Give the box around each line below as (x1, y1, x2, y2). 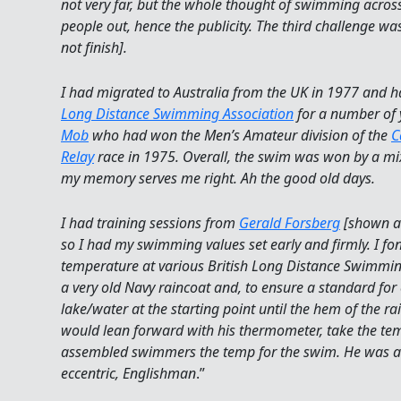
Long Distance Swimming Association (61, 103, 294, 124)
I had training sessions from (61, 212, 239, 233)
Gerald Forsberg (239, 212, 340, 233)
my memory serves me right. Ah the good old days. (61, 167, 375, 188)
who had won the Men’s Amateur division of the (89, 124, 391, 145)
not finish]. (61, 38, 127, 58)
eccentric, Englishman (61, 363, 196, 383)
